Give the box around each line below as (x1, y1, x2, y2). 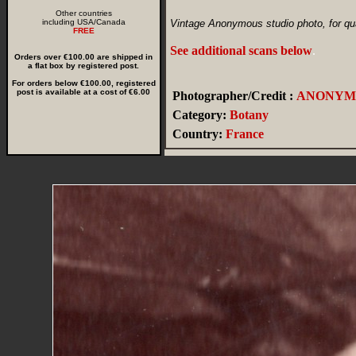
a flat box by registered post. (28, 61, 140, 70)
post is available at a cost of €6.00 (17, 87, 151, 96)
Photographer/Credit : (172, 89, 293, 103)
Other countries (56, 9, 112, 17)
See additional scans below (170, 44, 312, 57)
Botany (230, 108, 269, 122)
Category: (172, 108, 226, 122)
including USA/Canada (42, 17, 126, 26)
